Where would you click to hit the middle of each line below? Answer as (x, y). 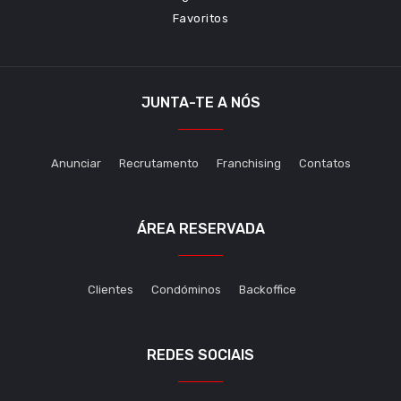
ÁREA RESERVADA (200, 229)
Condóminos (186, 290)
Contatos (324, 163)
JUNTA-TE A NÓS (200, 102)
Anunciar (76, 163)
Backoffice (267, 290)
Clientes (110, 290)
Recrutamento (158, 163)
